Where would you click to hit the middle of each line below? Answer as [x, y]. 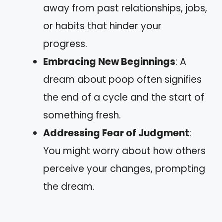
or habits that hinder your [102, 26]
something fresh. [82, 115]
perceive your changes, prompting [124, 168]
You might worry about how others [124, 151]
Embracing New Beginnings [109, 61]
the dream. [69, 186]
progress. [65, 44]
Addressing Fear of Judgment [116, 133]
